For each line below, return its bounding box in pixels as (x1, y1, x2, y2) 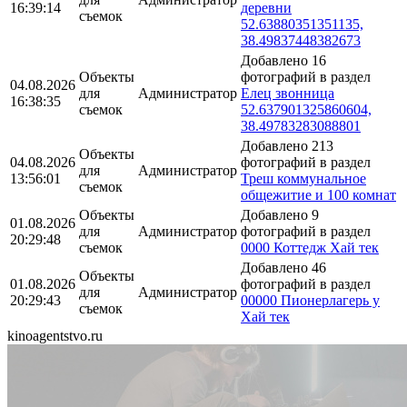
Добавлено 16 (241, 52, 326, 68)
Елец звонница (241, 84, 334, 101)
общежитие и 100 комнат (241, 186, 396, 203)
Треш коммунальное (241, 170, 366, 186)
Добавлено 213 (241, 137, 333, 154)
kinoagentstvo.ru (7, 327, 103, 343)
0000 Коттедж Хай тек (241, 239, 379, 255)
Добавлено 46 (241, 259, 326, 275)
